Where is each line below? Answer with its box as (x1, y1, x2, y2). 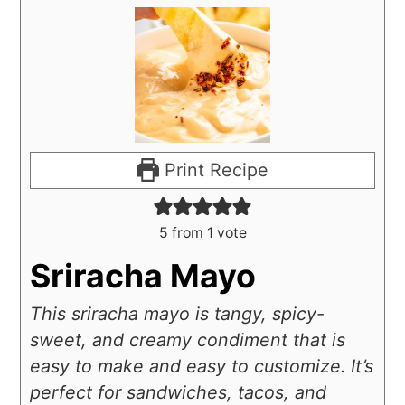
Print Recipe (159, 158, 269, 181)
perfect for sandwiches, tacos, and (30, 381, 327, 403)
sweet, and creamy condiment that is (30, 328, 346, 351)
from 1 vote (167, 223, 247, 241)
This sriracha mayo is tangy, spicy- (30, 302, 325, 325)
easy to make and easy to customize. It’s (30, 354, 374, 377)
